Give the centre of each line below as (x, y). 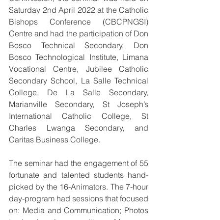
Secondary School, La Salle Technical (79, 80)
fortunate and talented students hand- (79, 175)
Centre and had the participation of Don (79, 33)
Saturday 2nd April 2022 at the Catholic (79, 10)
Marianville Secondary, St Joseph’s (79, 104)
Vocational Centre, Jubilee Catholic (79, 69)
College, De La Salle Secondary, (79, 92)
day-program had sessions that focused (79, 198)
